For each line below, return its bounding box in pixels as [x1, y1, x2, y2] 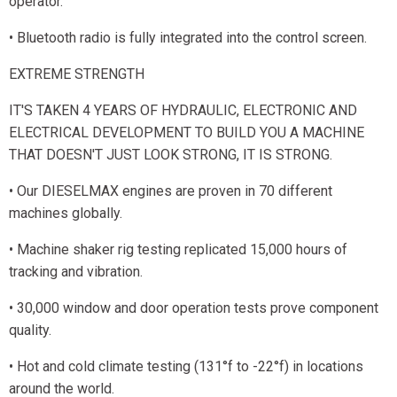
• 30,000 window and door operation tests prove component [9, 300, 378, 316]
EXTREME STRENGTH [9, 66, 144, 82]
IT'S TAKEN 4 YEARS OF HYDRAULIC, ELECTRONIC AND [9, 102, 357, 119]
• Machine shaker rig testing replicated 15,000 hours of [9, 241, 347, 258]
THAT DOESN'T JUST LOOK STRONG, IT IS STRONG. [9, 146, 332, 163]
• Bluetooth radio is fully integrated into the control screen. [9, 29, 367, 46]
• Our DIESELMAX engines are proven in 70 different [9, 183, 332, 199]
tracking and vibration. [9, 263, 143, 280]
